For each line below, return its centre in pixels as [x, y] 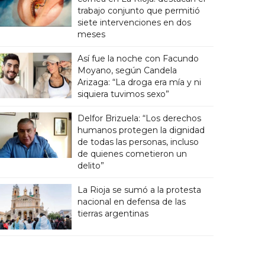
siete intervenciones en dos [134, 22]
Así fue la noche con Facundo [138, 59]
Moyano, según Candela [127, 70]
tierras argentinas [113, 214]
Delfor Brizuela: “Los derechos [139, 118]
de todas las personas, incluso [138, 142]
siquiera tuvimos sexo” [123, 94]
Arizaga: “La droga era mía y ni [139, 82]
